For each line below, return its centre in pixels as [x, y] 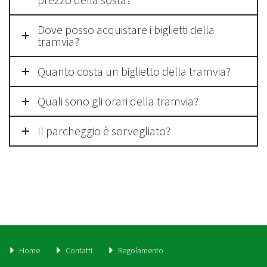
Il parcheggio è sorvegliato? [104, 131]
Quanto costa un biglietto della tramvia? [134, 71]
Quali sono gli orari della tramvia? [118, 101]
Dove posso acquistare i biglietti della [126, 30]
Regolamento [140, 250]
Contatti [79, 250]
